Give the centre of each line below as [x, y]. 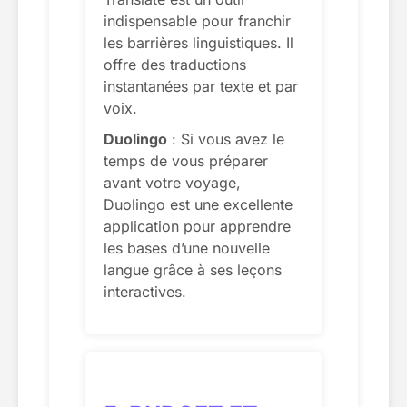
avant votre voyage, [172, 182]
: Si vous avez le [226, 139]
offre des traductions [175, 64]
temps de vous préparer [186, 160]
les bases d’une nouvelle [187, 248]
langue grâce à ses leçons [193, 269]
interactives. [145, 291]
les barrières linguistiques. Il [199, 42]
